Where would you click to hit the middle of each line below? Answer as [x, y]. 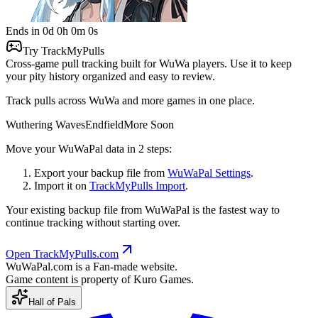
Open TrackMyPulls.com [62, 253]
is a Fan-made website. [126, 266]
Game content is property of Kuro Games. [100, 279]
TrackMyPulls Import [137, 185]
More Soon [149, 124]
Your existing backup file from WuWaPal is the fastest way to [143, 209]
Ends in [24, 31]
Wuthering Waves [45, 124]
